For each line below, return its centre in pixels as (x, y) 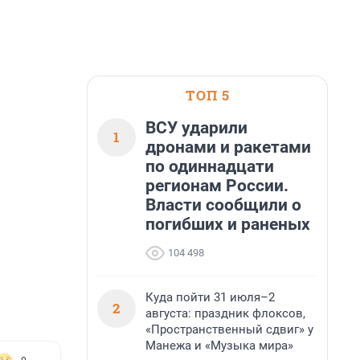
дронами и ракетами (228, 147)
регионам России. (217, 186)
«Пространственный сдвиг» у (229, 329)
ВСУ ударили (196, 128)
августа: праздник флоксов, (225, 313)
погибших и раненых (228, 224)
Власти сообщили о (223, 205)
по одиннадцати (210, 166)
